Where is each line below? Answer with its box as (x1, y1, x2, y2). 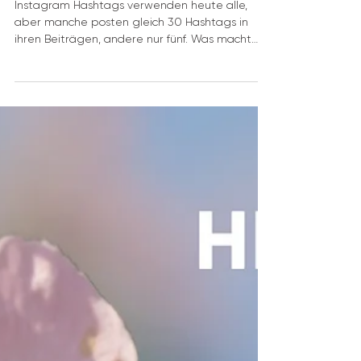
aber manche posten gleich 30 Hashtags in (15, 51, 248, 64)
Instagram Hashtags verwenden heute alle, (15, 34, 247, 47)
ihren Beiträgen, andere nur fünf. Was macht (15, 68, 251, 81)
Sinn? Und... (15, 85, 73, 98)
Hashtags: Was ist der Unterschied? (15, 6, 255, 23)
